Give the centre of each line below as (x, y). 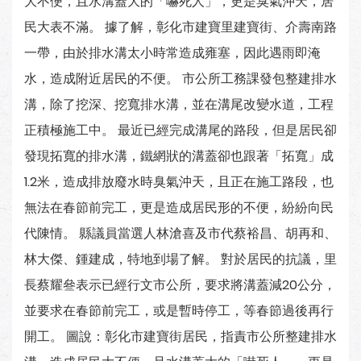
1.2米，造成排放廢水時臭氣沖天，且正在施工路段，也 (179, 182)
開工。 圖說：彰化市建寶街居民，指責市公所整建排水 (180, 336)
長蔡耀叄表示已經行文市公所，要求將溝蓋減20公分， (180, 285)
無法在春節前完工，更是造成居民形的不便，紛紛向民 (179, 207)
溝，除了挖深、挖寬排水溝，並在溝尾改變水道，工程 (179, 104)
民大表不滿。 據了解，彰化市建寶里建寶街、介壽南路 (180, 27)
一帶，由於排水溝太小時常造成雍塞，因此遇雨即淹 (172, 53)
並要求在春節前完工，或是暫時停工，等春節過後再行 (179, 311)
